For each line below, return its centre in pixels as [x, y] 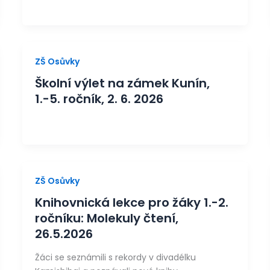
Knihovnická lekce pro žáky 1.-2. [132, 202]
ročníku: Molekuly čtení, [107, 218]
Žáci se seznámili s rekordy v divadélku [116, 258]
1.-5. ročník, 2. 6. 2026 [99, 99]
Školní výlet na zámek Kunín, [123, 83]
